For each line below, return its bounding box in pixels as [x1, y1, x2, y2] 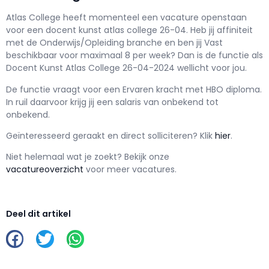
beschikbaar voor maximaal [6, 49, 125, 62]
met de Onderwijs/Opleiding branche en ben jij [6, 37, 204, 49]
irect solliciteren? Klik [126, 130, 215, 142]
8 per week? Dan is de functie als [125, 49, 263, 62]
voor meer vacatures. [86, 163, 177, 176]
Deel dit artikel [6, 208, 71, 220]
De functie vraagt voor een [6, 83, 122, 95]
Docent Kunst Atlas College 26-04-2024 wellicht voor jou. [6, 62, 247, 74]
